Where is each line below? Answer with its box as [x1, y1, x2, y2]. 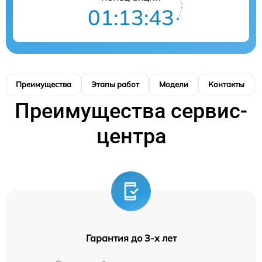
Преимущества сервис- [15, 99, 247, 124]
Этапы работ [91, 80, 139, 89]
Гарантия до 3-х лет [85, 232, 177, 244]
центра [96, 124, 166, 149]
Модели [159, 80, 188, 89]
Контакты [208, 80, 244, 89]
